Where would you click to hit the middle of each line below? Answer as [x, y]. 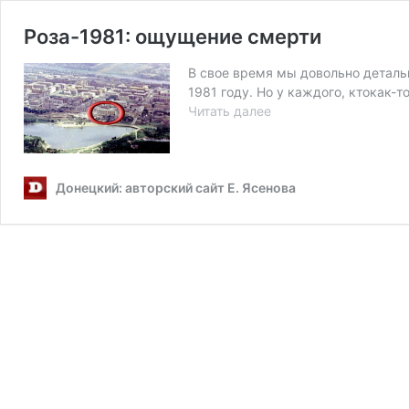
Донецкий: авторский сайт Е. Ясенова [176, 188]
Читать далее [230, 111]
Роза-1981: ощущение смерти [173, 37]
